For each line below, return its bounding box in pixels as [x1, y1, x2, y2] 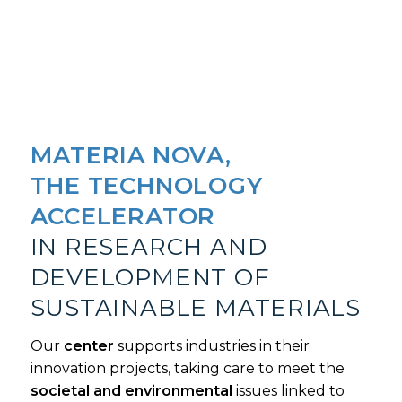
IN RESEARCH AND [30, 232, 267, 261]
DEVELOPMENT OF [30, 262, 270, 292]
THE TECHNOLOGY [30, 170, 263, 200]
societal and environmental [30, 381, 232, 399]
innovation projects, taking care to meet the [30, 359, 345, 377]
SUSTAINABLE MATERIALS [30, 293, 361, 322]
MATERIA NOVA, [30, 140, 232, 170]
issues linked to [232, 381, 345, 399]
